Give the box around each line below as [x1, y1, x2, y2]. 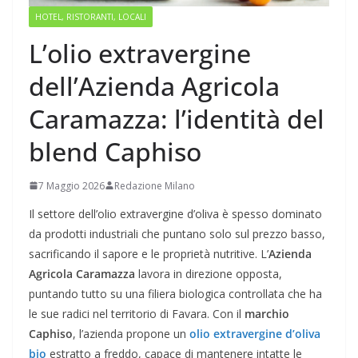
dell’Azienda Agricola [29, 68, 280, 103]
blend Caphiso [29, 133, 201, 169]
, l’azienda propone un [73, 325, 189, 341]
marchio [245, 305, 289, 321]
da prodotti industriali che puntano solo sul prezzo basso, [29, 225, 325, 241]
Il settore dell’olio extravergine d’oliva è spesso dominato [29, 205, 322, 221]
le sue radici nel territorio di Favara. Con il [29, 305, 245, 321]
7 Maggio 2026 [38, 178, 105, 193]
